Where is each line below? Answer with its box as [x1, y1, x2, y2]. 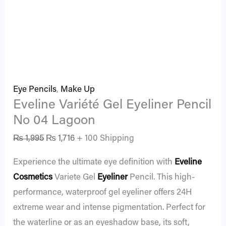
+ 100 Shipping [77, 135, 135, 144]
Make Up [61, 85, 95, 94]
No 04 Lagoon [13, 114, 96, 128]
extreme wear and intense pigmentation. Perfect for [13, 204, 206, 213]
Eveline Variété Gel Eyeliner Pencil [13, 98, 212, 112]
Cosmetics [13, 174, 53, 183]
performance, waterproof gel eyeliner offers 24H [13, 189, 192, 198]
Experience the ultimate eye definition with [13, 158, 175, 167]
